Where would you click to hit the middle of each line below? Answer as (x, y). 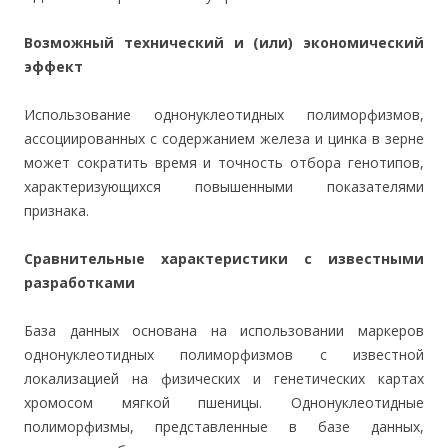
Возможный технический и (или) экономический (224, 42)
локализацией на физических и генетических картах (224, 378)
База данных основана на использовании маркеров (224, 330)
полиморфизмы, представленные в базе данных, (224, 426)
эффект (53, 66)
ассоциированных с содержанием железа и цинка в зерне (224, 138)
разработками (79, 282)
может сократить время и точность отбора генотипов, (224, 162)
